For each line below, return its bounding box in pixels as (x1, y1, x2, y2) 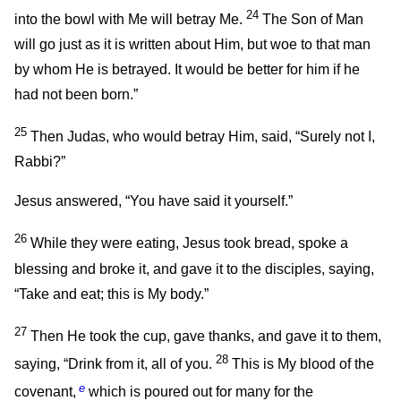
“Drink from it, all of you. (64, 356, 216, 372)
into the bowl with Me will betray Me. (14, 11, 246, 27)
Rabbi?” (14, 154, 65, 170)
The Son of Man (262, 11, 363, 27)
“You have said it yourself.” (125, 193, 293, 209)
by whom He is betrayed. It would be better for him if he (14, 61, 360, 77)
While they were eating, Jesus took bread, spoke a (27, 235, 348, 252)
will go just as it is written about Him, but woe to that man (14, 36, 371, 52)
